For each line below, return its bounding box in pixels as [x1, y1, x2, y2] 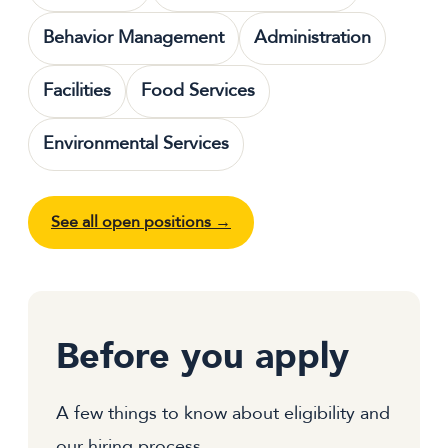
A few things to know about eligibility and [56, 401, 390, 427]
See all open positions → [50, 211, 231, 234]
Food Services [141, 77, 255, 103]
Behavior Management [43, 25, 224, 51]
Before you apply [56, 331, 349, 381]
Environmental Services [43, 130, 229, 156]
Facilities [43, 77, 111, 103]
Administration [254, 25, 371, 51]
